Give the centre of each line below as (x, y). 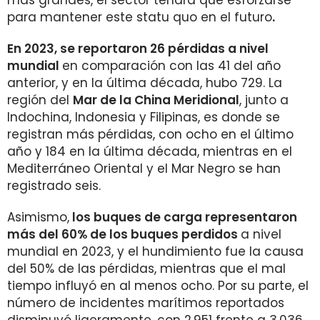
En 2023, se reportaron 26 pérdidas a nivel (138, 49)
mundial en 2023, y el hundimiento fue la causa (155, 251)
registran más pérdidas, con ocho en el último (150, 134)
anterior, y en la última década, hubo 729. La (145, 83)
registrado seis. (54, 186)
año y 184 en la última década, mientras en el (150, 151)
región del (40, 100)
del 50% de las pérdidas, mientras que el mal (146, 269)
